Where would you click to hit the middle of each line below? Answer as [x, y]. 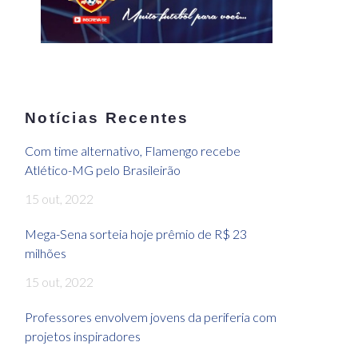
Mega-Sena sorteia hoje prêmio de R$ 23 [136, 234]
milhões [46, 253]
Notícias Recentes [107, 118]
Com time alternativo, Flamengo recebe [133, 151]
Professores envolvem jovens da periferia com [151, 317]
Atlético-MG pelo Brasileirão [103, 170]
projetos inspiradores [83, 336]
